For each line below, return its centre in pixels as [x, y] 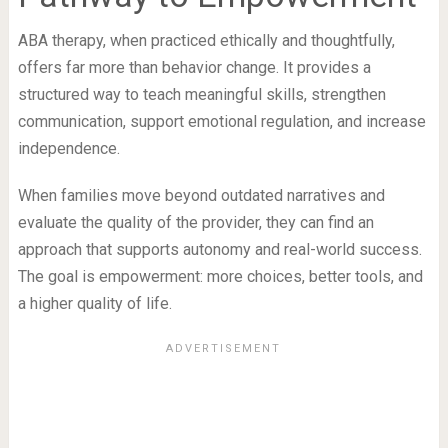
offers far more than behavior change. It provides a [194, 67]
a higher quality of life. [94, 303]
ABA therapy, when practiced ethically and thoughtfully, [206, 40]
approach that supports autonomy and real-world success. [219, 249]
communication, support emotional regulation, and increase [221, 121]
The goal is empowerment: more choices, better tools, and [220, 276]
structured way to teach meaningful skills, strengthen [201, 94]
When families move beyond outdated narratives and [201, 195]
